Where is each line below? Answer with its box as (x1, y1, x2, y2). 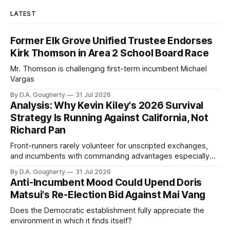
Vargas (10, 74, 34, 84)
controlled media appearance (10, 172, 112, 182)
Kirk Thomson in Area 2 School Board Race (10, 47, 209, 60)
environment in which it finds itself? (10, 216, 132, 226)
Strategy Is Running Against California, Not (10, 112, 208, 124)
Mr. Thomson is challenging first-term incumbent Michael (10, 64, 207, 74)
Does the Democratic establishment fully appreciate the (10, 206, 204, 216)
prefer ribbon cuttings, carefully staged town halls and (10, 162, 198, 171)
